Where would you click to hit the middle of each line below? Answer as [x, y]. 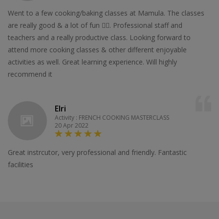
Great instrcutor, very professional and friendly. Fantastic [97, 152]
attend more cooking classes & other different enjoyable [97, 49]
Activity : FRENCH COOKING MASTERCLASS [112, 117]
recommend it [30, 74]
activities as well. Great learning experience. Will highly [92, 62]
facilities [21, 164]
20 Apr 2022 [72, 125]
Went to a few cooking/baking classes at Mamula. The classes [106, 13]
